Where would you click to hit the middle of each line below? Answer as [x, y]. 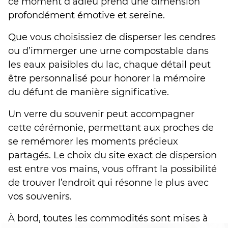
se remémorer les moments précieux [93, 141]
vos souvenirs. [40, 196]
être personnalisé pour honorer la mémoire [107, 78]
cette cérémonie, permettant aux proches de [111, 127]
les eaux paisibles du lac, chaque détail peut [109, 64]
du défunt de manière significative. [89, 92]
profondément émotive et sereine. [87, 15]
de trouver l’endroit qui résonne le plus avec [108, 182]
